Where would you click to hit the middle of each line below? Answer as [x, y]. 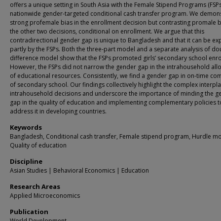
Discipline [26, 161]
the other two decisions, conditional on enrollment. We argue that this [107, 31]
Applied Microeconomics [45, 196]
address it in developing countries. [58, 111]
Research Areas [35, 186]
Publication [29, 212]
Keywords [26, 127]
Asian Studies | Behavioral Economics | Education [79, 170]
